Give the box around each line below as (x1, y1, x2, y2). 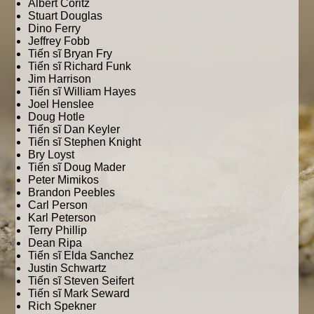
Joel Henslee (28, 97, 95, 110)
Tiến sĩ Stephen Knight (28, 135, 142, 148)
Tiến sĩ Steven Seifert (28, 274, 135, 287)
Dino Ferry (28, 22, 81, 34)
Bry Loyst (28, 148, 75, 161)
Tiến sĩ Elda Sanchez (28, 249, 135, 261)
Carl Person (28, 198, 88, 211)
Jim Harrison (28, 72, 92, 85)
